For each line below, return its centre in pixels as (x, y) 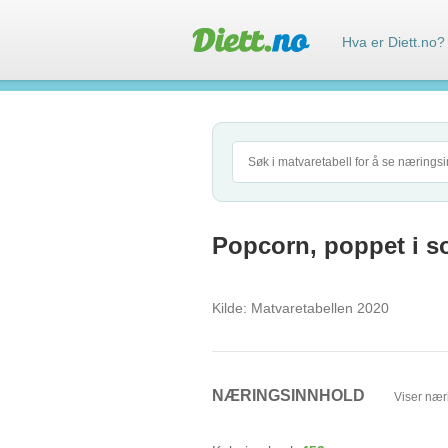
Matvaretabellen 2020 (318, 308)
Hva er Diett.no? (393, 42)
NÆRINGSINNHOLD (290, 395)
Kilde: (229, 308)
